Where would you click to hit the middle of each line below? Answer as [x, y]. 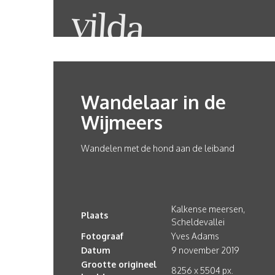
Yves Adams [195, 236]
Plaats [95, 215]
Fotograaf [102, 236]
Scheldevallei [198, 222]
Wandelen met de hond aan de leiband [158, 148]
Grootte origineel [119, 264]
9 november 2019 [205, 250]
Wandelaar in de [153, 102]
